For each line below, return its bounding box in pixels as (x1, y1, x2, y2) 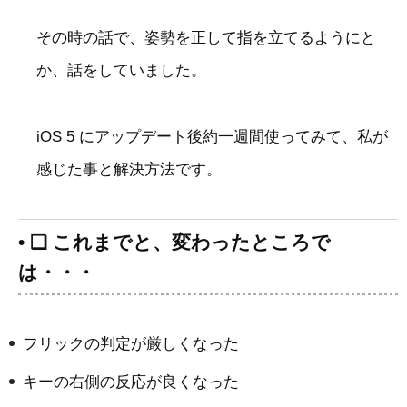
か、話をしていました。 (36, 62, 206, 80)
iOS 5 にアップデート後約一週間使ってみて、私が (36, 127, 388, 145)
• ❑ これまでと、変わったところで (18, 231, 331, 253)
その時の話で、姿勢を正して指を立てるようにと (36, 29, 376, 47)
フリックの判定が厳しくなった (23, 334, 239, 352)
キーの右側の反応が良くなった (23, 372, 239, 391)
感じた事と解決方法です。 (36, 160, 222, 178)
